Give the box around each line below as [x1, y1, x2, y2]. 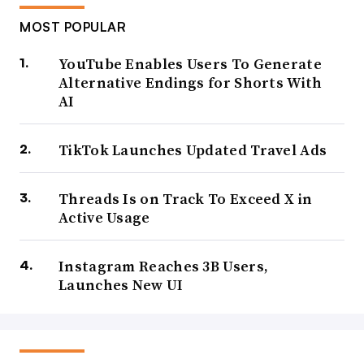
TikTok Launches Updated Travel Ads [58, 140, 327, 161]
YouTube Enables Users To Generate [58, 54, 322, 75]
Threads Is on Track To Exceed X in [58, 188, 313, 210]
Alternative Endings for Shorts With [58, 72, 323, 93]
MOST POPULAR [19, 19, 126, 36]
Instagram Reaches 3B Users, [58, 256, 269, 277]
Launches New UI [58, 275, 184, 296]
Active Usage [58, 207, 150, 228]
